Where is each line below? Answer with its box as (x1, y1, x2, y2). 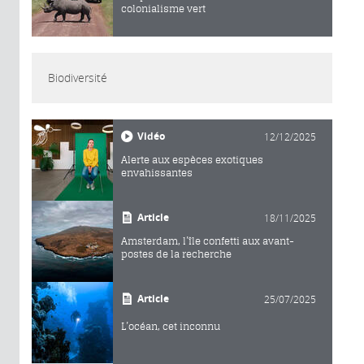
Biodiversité (48, 69, 107, 85)
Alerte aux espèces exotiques (121, 153, 263, 166)
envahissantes (121, 166, 193, 179)
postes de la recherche (121, 247, 232, 260)
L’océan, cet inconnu (121, 319, 220, 332)
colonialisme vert (121, 2, 206, 15)
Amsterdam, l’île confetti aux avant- (121, 234, 294, 247)
